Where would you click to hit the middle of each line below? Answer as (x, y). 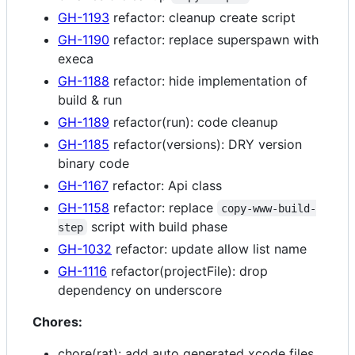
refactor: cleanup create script (202, 17)
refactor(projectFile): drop (187, 271)
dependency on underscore (140, 290)
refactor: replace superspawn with (214, 39)
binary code (94, 163)
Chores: (57, 321)
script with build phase (158, 226)
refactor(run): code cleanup (194, 122)
